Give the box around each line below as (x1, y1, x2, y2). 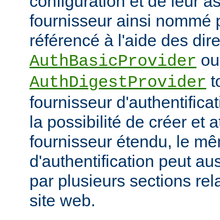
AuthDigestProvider (29, 73, 206, 92)
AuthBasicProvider (29, 52, 196, 71)
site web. (29, 191, 95, 210)
